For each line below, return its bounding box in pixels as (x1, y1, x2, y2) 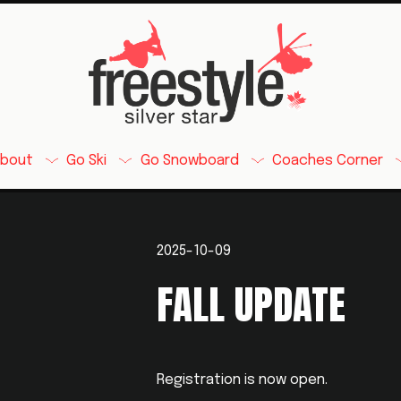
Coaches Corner (271, 153, 383, 169)
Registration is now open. (156, 372, 331, 388)
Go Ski (66, 153, 107, 169)
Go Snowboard (140, 153, 239, 169)
